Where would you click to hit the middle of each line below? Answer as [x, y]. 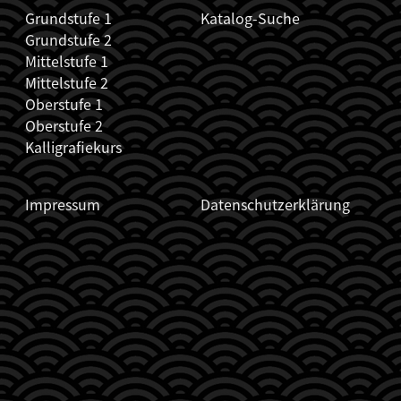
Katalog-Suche [250, 17]
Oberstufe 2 [64, 125]
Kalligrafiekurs [73, 146]
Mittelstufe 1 [67, 60]
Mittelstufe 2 [67, 82]
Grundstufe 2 [68, 39]
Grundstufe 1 [68, 17]
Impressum [63, 204]
